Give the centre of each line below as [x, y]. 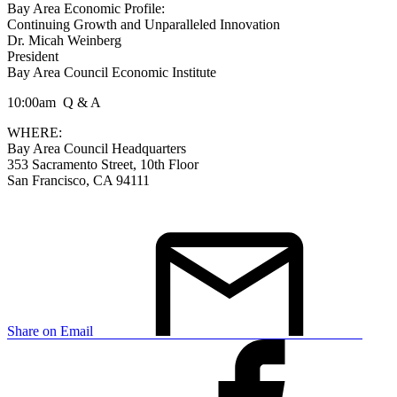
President [33, 56]
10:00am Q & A [54, 102]
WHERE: [35, 132]
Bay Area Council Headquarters [97, 148]
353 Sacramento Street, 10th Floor [103, 164]
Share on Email [50, 331]
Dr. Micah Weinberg [64, 40]
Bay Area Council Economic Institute [112, 72]
